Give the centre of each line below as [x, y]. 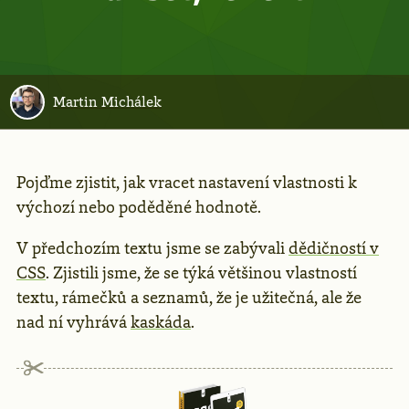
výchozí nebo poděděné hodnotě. [139, 207]
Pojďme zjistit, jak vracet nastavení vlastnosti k [187, 182]
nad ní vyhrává [73, 322]
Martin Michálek [107, 101]
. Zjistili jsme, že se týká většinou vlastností [201, 273]
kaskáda [161, 322]
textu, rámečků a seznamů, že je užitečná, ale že [189, 297]
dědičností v [334, 248]
